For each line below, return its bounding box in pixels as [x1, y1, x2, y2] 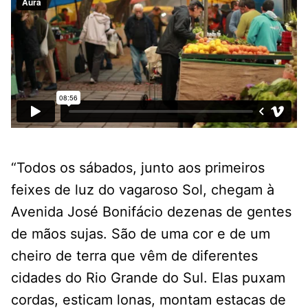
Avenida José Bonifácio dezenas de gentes [11, 203, 291, 220]
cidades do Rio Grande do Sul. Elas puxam [11, 269, 285, 286]
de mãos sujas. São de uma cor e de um [11, 225, 270, 242]
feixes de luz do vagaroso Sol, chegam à [11, 181, 274, 198]
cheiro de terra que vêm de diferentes [11, 247, 258, 264]
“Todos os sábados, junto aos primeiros [11, 159, 265, 176]
